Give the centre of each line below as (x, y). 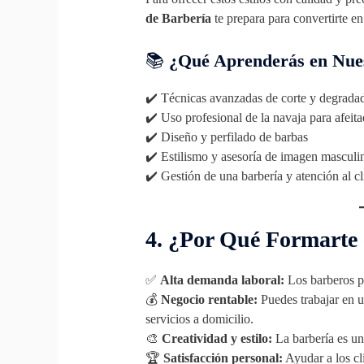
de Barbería (178, 19)
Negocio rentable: (209, 299)
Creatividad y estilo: (217, 338)
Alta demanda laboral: (222, 279)
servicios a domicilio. (199, 318)
